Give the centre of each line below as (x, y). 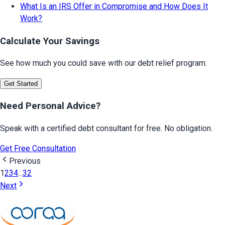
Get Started (21, 84)
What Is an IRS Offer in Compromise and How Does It (114, 6)
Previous (25, 161)
